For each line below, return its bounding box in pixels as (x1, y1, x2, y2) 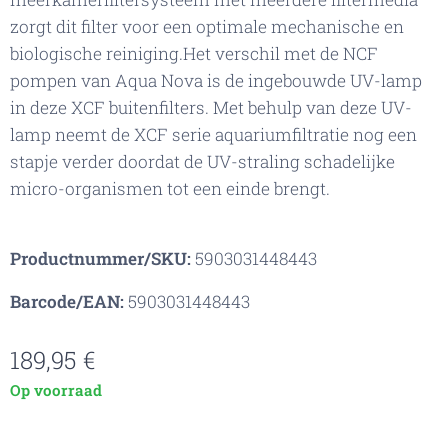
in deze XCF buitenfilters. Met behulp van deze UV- (10, 96, 412, 120)
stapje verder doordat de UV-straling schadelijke (10, 150, 395, 174)
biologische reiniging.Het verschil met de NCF (10, 42, 378, 66)
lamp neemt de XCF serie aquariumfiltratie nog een (10, 123, 417, 147)
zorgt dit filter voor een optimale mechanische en (10, 15, 404, 39)
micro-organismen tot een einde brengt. (10, 177, 334, 201)
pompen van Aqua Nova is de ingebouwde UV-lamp (10, 69, 422, 93)
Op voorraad (10, 380, 102, 401)
